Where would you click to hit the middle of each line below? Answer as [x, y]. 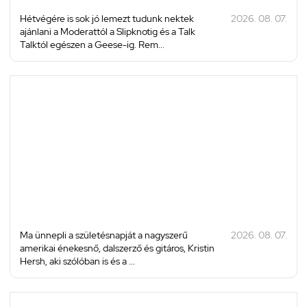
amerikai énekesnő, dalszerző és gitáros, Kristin [117, 248]
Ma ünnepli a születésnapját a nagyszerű [104, 235]
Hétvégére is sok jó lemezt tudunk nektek [107, 19]
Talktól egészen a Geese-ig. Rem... [92, 45]
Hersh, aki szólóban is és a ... [77, 261]
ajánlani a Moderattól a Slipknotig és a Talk [108, 32]
